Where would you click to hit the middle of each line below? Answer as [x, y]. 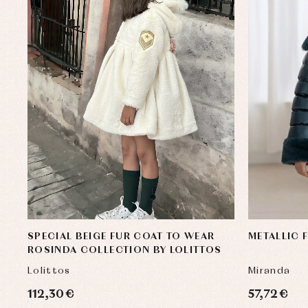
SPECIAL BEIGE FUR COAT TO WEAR [121, 236]
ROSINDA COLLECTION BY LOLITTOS [125, 250]
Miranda [269, 271]
